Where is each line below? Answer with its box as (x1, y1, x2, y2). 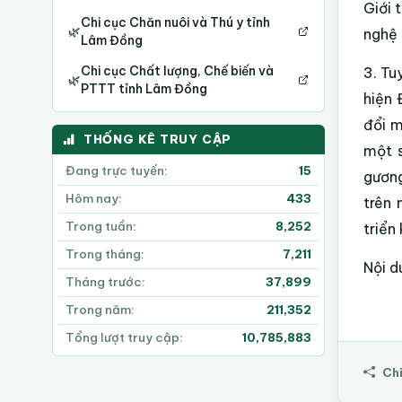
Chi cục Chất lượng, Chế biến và (81, 63, 275, 80)
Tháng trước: (66, 275, 146, 291)
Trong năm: (66, 302, 135, 319)
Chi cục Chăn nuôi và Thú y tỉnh (81, 14, 271, 31)
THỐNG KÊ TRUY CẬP (83, 132, 232, 147)
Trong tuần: (66, 219, 137, 235)
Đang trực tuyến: (66, 163, 169, 179)
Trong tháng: (66, 247, 145, 263)
